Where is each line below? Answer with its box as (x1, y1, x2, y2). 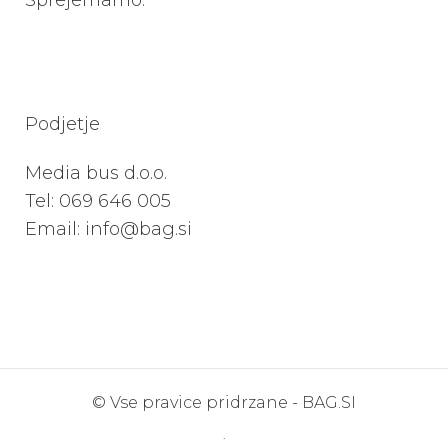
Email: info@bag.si (25, 218, 192, 240)
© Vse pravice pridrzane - (92, 393, 302, 412)
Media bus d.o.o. (25, 162, 167, 184)
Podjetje (25, 113, 100, 135)
